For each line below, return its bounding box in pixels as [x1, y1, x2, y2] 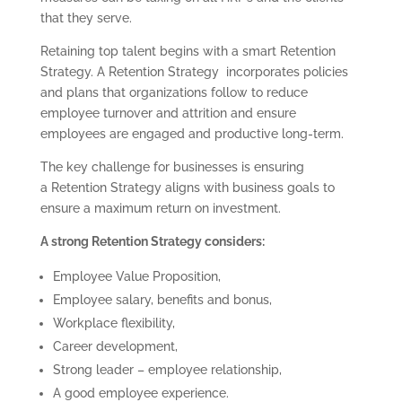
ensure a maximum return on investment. [39, 201, 281, 216]
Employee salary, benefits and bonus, [52, 293, 272, 308]
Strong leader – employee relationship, [52, 363, 282, 378]
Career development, [52, 339, 178, 354]
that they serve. [39, 11, 132, 26]
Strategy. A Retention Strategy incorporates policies [39, 65, 348, 80]
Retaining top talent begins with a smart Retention [39, 44, 336, 59]
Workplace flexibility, [52, 316, 175, 331]
